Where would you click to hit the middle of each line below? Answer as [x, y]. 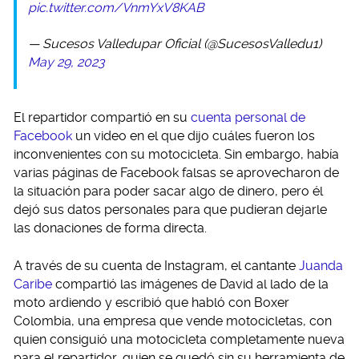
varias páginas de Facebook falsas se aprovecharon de [176, 173]
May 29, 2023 [67, 63]
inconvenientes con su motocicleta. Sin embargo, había [176, 155]
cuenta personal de [248, 118]
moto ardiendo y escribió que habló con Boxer [151, 303]
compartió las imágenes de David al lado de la [190, 284]
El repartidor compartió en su [102, 118]
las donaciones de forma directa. [110, 228]
